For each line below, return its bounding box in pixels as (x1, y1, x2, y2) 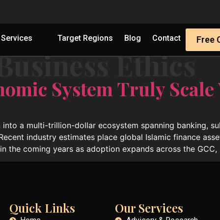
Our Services (115, 200, 183, 216)
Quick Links (9, 200, 75, 216)
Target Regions (57, 33, 113, 43)
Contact (152, 33, 181, 43)
